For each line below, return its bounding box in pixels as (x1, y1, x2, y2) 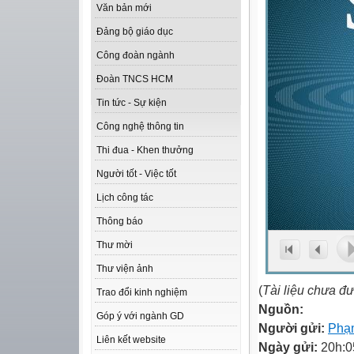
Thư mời (96, 239, 133, 251)
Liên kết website (96, 334, 166, 346)
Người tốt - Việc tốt (96, 168, 176, 180)
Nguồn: (258, 302, 303, 316)
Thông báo (96, 216, 143, 228)
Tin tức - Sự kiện (96, 97, 167, 109)
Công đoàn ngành (96, 50, 175, 62)
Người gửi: (258, 321, 328, 335)
